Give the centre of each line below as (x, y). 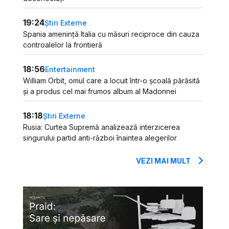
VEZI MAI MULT (164, 161)
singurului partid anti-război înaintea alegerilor (100, 138)
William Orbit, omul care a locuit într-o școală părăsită (112, 81)
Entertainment (70, 69)
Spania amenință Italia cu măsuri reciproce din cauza (111, 34)
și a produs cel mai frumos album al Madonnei (100, 91)
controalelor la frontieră (63, 45)
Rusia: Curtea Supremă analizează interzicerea (102, 127)
